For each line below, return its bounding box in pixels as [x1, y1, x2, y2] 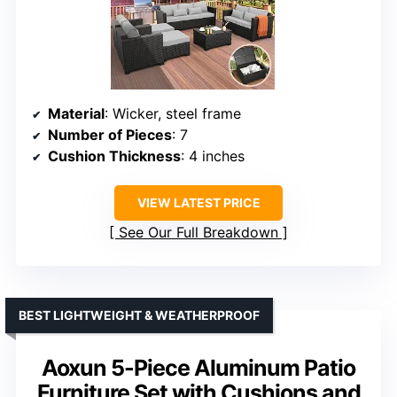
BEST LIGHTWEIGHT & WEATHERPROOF [19, 307, 260, 323]
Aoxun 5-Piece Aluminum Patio [42, 354, 355, 381]
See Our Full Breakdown [119, 222, 278, 241]
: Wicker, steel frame [105, 104, 241, 122]
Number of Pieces [48, 125, 172, 144]
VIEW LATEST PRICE [136, 194, 261, 210]
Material [48, 104, 105, 122]
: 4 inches [181, 146, 245, 165]
